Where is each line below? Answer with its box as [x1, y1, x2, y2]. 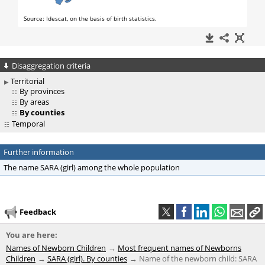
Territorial [11, 76, 44, 87]
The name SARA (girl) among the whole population [4, 162, 180, 173]
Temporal [12, 118, 45, 130]
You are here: [6, 230, 57, 241]
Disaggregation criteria [12, 60, 91, 71]
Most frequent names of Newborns [118, 243, 241, 254]
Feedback [20, 206, 56, 217]
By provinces [20, 86, 64, 97]
